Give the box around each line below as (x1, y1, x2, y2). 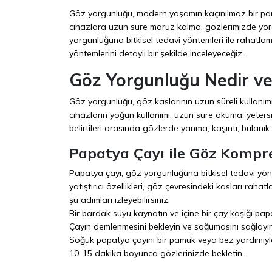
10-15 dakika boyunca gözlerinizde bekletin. (69, 247, 244, 259)
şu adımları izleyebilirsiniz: (69, 194, 170, 205)
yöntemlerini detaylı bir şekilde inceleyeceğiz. (69, 47, 244, 59)
